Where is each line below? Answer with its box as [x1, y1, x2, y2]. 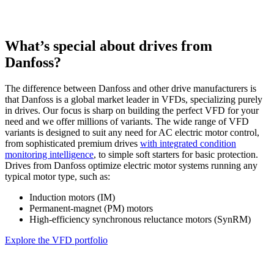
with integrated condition [140, 138, 236, 149]
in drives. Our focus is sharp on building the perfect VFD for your [5, 105, 259, 116]
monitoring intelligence [5, 149, 94, 160]
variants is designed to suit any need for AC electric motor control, [5, 127, 259, 138]
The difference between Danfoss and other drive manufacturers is [5, 83, 256, 94]
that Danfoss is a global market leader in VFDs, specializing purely [5, 94, 262, 105]
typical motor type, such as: [5, 171, 110, 182]
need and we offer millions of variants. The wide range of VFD [5, 116, 249, 127]
